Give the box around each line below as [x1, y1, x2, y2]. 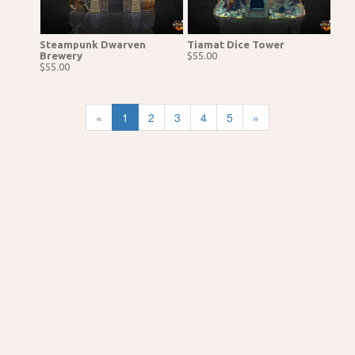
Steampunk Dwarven [40, 39, 146, 51]
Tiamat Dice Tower [187, 39, 284, 51]
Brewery [40, 50, 82, 62]
